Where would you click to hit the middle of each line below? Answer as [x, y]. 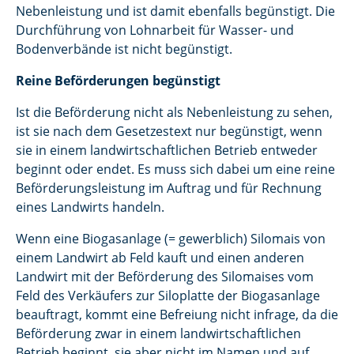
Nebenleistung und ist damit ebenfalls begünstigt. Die [175, 11]
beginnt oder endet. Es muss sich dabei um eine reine [175, 169]
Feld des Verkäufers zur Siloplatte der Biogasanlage [168, 296]
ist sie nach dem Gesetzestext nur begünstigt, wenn [169, 131]
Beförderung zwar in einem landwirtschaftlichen [158, 333]
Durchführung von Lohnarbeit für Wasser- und [155, 30]
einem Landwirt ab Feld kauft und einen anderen [160, 258]
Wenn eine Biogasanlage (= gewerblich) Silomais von [171, 239]
